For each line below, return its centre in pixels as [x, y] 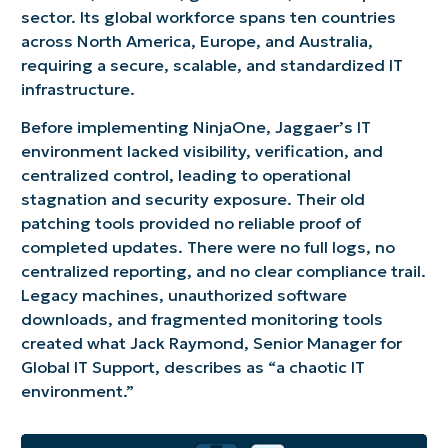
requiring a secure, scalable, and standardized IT [211, 64]
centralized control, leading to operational [185, 174]
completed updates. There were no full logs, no [207, 246]
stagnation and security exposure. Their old [192, 198]
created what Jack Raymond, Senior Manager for [211, 342]
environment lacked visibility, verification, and [201, 150]
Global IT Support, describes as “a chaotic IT [192, 366]
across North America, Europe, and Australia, [196, 40]
